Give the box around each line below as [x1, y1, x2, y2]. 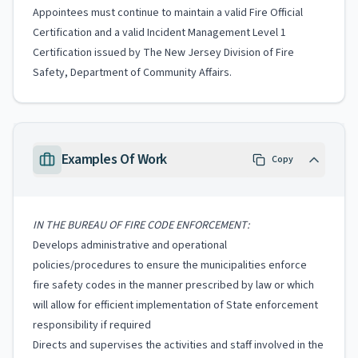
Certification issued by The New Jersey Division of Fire [33, 45, 294, 61]
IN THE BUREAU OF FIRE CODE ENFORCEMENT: [33, 217, 249, 233]
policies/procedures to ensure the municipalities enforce [33, 257, 307, 273]
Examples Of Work [62, 149, 167, 169]
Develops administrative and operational [33, 237, 227, 253]
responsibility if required [33, 317, 151, 333]
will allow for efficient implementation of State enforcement [33, 297, 318, 313]
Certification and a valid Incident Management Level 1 [33, 25, 286, 41]
